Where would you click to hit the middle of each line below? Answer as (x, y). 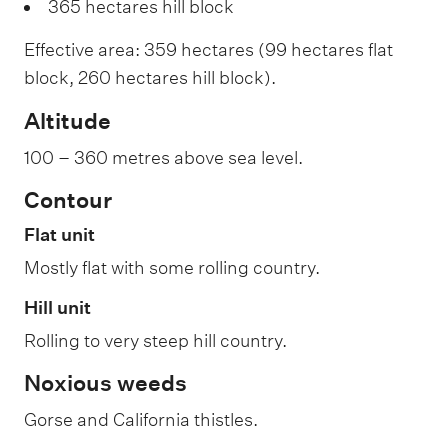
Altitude (67, 120)
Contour (68, 200)
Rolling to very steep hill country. (155, 340)
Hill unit (57, 307)
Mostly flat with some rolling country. (172, 268)
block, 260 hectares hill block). (150, 78)
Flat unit (59, 235)
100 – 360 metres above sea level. (163, 157)
